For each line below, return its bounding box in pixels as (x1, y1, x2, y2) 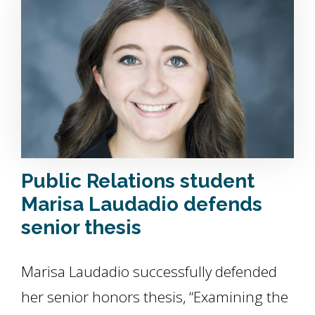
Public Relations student (21, 169, 255, 193)
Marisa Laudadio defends (21, 193, 262, 216)
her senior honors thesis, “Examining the (21, 287, 288, 307)
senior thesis (21, 216, 141, 239)
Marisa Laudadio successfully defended (21, 262, 277, 281)
